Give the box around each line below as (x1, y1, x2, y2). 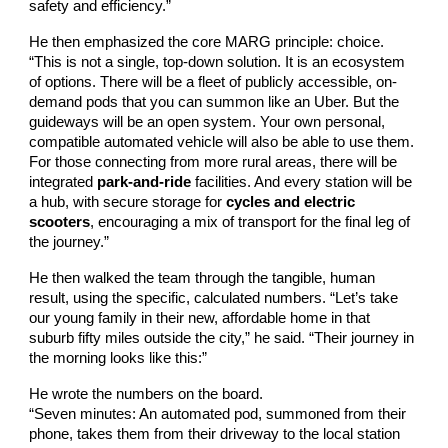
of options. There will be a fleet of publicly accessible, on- (29, 73, 398, 90)
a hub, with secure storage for (29, 193, 227, 210)
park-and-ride (97, 173, 192, 190)
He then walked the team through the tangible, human (29, 269, 376, 286)
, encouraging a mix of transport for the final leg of (90, 213, 411, 230)
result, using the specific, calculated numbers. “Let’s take (29, 289, 399, 306)
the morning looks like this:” (29, 349, 208, 366)
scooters (29, 213, 91, 230)
